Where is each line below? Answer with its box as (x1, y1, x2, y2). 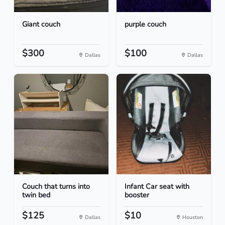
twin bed (22, 190, 50, 200)
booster (125, 190, 149, 200)
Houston (181, 213, 203, 221)
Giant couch (22, 19, 60, 30)
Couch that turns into (22, 181, 90, 192)
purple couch (125, 19, 166, 30)
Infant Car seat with (125, 181, 189, 192)
